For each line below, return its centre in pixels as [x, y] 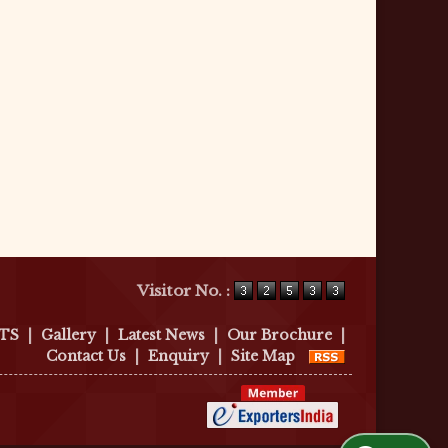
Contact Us [86, 356]
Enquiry [178, 356]
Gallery [68, 335]
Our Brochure [279, 335]
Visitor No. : [185, 291]
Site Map [263, 356]
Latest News [161, 335]
